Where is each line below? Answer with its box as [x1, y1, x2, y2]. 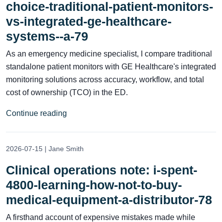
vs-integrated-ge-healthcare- [6, 14, 171, 28]
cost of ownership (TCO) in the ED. [6, 88, 128, 97]
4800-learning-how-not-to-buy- [6, 177, 182, 192]
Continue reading [6, 109, 67, 117]
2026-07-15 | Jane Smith [6, 144, 84, 153]
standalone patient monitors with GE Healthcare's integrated [6, 62, 216, 71]
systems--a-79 [6, 29, 88, 43]
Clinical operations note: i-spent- [6, 163, 197, 177]
